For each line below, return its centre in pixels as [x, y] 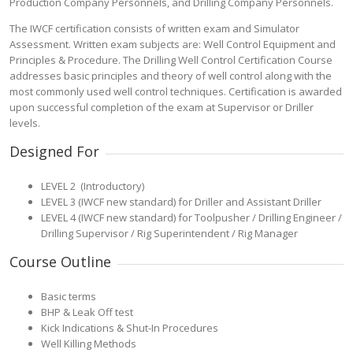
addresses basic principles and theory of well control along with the [171, 76]
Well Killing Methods [89, 344]
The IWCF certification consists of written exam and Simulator [154, 28]
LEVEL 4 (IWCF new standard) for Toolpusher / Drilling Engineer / [191, 217]
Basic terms [69, 296]
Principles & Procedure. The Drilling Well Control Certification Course [171, 60]
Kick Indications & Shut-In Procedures [130, 328]
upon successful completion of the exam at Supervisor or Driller [162, 107]
